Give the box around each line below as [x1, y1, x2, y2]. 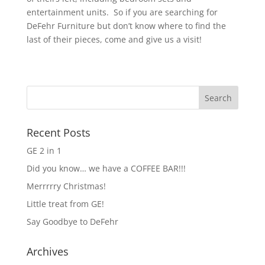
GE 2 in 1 [26, 144, 62, 156]
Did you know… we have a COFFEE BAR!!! [26, 162, 186, 174]
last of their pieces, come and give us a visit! [26, 33, 202, 45]
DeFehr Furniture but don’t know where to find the [26, 20, 226, 31]
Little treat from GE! [26, 198, 104, 209]
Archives [26, 244, 69, 258]
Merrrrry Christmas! [26, 180, 106, 192]
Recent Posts [26, 125, 91, 140]
